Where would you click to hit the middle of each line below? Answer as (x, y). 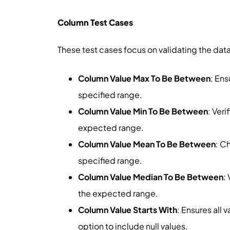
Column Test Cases (95, 22)
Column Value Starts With (128, 209)
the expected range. (118, 193)
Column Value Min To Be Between (143, 111)
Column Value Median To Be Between (151, 177)
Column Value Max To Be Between (144, 78)
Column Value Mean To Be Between (147, 144)
